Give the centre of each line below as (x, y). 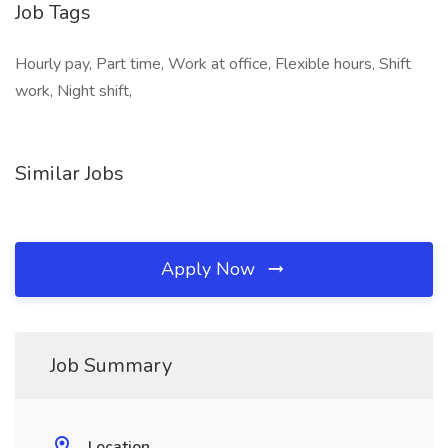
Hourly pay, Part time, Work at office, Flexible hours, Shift (213, 64)
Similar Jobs (69, 173)
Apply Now (210, 269)
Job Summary (111, 365)
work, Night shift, (73, 91)
